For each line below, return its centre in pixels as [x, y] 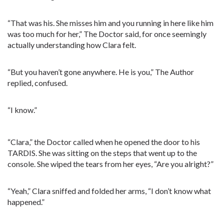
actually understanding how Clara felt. [72, 45]
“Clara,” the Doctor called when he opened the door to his [104, 142]
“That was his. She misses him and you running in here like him [110, 23]
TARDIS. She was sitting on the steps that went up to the [102, 153]
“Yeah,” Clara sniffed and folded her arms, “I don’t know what [109, 191]
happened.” [26, 202]
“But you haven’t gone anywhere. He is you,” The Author [101, 72]
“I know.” [22, 110]
